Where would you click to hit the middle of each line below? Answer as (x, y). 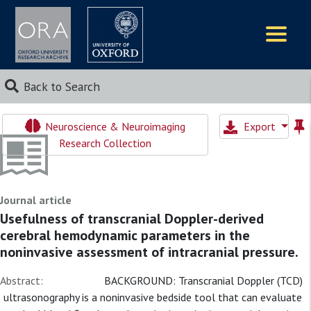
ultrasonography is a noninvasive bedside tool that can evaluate (153, 297)
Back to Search (61, 86)
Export (261, 126)
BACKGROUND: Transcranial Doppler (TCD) (203, 280)
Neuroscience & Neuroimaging (114, 126)
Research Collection (105, 143)
